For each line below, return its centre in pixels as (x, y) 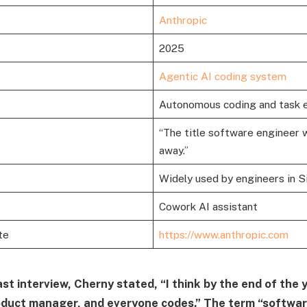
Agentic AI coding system (222, 76)
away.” (173, 150)
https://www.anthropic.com (223, 235)
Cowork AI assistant (208, 207)
